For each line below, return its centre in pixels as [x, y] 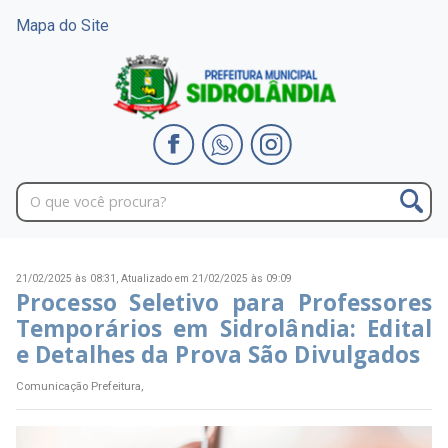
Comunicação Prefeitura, [79, 386]
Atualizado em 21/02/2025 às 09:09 [206, 279]
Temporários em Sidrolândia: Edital [224, 329]
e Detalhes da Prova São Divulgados [218, 355]
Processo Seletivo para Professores [224, 303]
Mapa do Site [62, 25]
